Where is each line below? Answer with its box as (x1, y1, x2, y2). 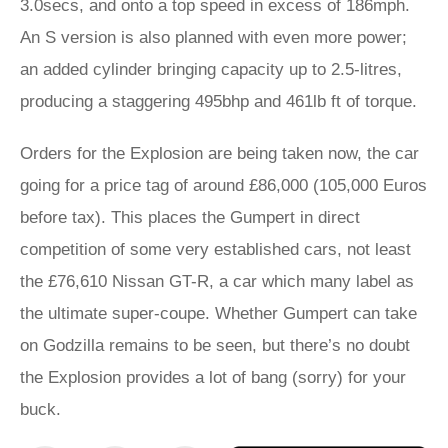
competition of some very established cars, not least (20, 240, 411, 259)
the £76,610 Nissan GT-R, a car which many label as (20, 272, 414, 291)
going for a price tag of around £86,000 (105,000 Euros (20, 176, 427, 195)
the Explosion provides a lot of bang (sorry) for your (20, 368, 406, 387)
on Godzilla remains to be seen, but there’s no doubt (20, 336, 410, 355)
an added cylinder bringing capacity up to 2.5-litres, (20, 60, 402, 79)
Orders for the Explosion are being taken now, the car (20, 144, 419, 163)
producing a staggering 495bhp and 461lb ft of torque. (20, 92, 417, 111)
